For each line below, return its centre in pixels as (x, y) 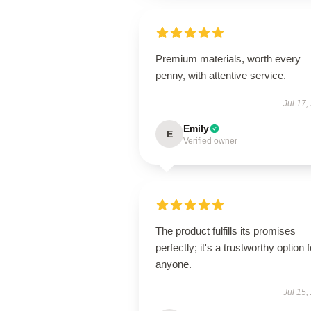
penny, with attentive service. (221, 75)
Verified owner (210, 141)
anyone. (174, 264)
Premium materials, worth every (228, 59)
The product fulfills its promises (226, 231)
